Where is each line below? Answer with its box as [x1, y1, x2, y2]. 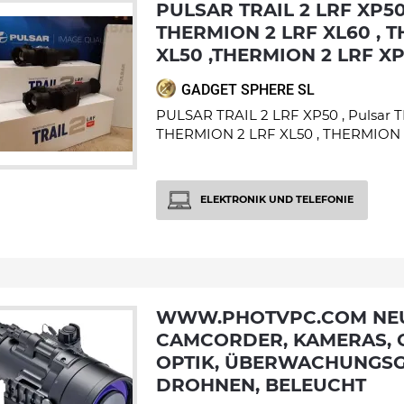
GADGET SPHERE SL [181, 81, 315, 98]
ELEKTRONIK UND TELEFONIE [200, 192, 353, 206]
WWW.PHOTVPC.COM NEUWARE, [156, 307, 177, 328]
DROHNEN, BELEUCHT [156, 374, 366, 396]
